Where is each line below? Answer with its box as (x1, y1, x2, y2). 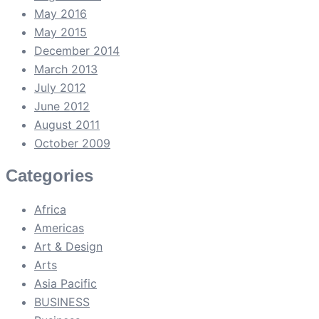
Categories (6, 166, 93, 186)
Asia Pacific (34, 276, 97, 291)
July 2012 (34, 80, 86, 95)
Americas (34, 221, 84, 236)
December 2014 (34, 43, 120, 58)
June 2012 (34, 98, 90, 113)
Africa (34, 202, 66, 217)
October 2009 (34, 135, 110, 150)
